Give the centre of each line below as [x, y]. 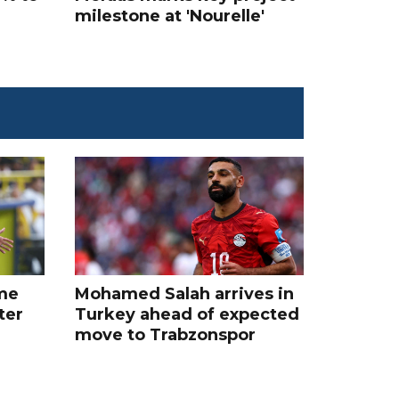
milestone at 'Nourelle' [169, 16]
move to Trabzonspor [165, 335]
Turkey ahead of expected [187, 315]
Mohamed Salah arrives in [184, 294]
